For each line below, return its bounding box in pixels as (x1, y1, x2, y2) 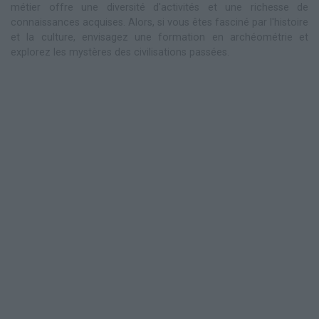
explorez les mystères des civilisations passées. (11, 46, 229, 59)
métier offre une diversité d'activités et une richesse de (11, 1, 308, 14)
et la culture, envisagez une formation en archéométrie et (11, 31, 308, 44)
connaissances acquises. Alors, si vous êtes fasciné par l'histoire (11, 16, 308, 29)
